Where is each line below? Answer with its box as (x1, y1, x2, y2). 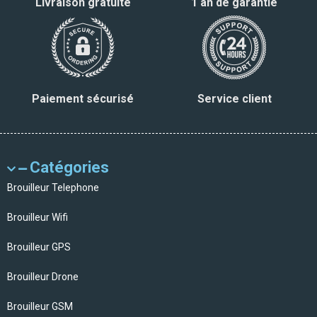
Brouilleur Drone (7, 270, 79, 282)
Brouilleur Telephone (7, 181, 99, 193)
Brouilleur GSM (7, 300, 73, 312)
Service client (197, 91, 272, 105)
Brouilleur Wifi (7, 211, 68, 223)
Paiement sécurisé (32, 91, 134, 105)
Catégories (30, 158, 109, 176)
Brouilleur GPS (7, 241, 71, 253)
